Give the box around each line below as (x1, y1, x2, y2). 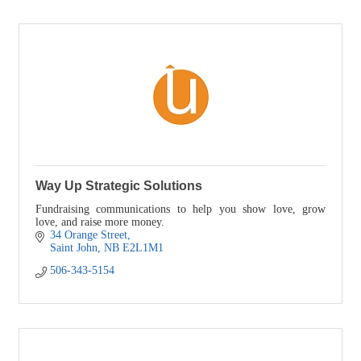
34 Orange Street (49, 228, 127, 241)
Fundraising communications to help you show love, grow (35, 202, 326, 215)
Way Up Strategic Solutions (35, 178, 202, 193)
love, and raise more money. (35, 215, 164, 228)
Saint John (49, 241, 98, 254)
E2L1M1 (122, 241, 164, 254)
